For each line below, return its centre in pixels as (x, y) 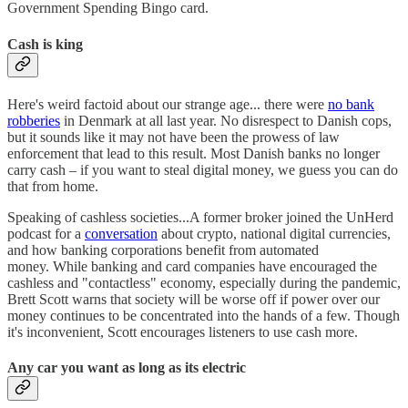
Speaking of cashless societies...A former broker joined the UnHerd (200, 217)
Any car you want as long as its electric (127, 368)
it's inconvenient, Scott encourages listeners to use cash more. (183, 331)
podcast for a (46, 233)
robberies (34, 120)
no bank (351, 104)
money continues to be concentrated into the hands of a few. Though (204, 315)
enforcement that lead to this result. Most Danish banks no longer (194, 153)
